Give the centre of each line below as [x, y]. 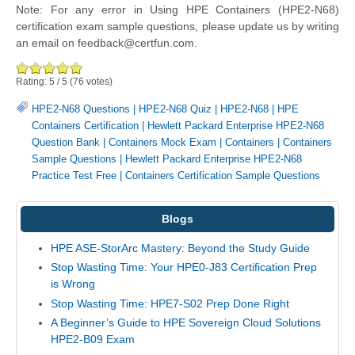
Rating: [32, 81]
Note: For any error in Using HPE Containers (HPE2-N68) [177, 9]
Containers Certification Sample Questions [223, 175]
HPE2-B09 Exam [92, 340]
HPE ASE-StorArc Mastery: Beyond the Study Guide [180, 248]
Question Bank [66, 142]
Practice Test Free [74, 175]
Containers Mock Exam [162, 142]
